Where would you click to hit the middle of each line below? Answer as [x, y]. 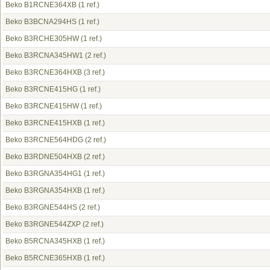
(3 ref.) [93, 72]
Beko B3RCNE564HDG [44, 140]
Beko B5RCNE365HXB [44, 258]
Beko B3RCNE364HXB [44, 72]
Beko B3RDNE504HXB [44, 157]
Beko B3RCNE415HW [42, 106]
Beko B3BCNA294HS [41, 22]
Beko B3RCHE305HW [42, 39]
